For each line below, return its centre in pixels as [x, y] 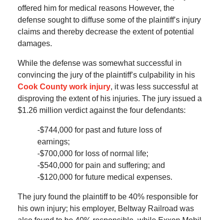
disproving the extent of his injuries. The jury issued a [110, 99]
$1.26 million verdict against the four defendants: [101, 110]
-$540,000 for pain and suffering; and [101, 165]
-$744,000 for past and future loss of [99, 130]
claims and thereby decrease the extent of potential [106, 32]
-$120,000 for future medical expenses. [105, 177]
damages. [35, 44]
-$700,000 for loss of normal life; [93, 154]
